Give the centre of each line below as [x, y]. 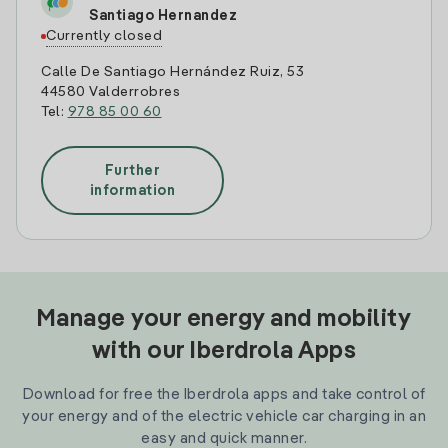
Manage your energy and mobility [224, 320]
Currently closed [104, 36]
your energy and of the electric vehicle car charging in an [224, 416]
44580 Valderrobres [110, 92]
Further [132, 170]
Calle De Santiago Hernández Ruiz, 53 [172, 72]
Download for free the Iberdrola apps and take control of [224, 394]
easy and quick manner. [224, 438]
